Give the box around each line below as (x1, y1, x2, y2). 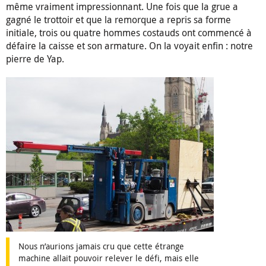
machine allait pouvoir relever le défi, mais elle (18, 252, 199, 264)
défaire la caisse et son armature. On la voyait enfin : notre (6, 39, 253, 53)
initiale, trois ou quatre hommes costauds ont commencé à (6, 26, 252, 40)
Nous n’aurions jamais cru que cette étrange (18, 240, 184, 252)
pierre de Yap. (6, 52, 64, 66)
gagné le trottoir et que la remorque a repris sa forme (6, 13, 231, 27)
